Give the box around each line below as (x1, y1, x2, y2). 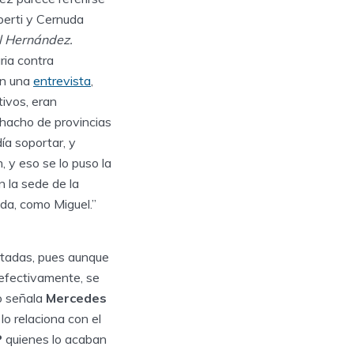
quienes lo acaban (6, 331, 107, 348)
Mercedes (46, 290, 107, 307)
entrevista (33, 73, 91, 89)
